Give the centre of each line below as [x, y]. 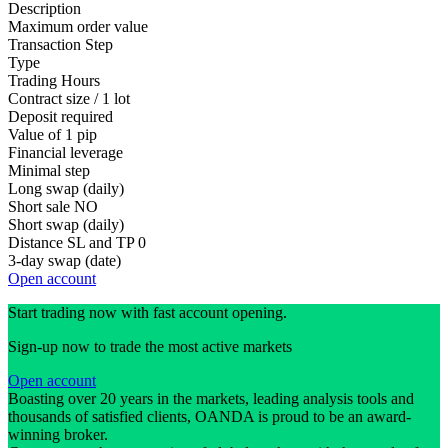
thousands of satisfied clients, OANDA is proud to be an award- [209, 417]
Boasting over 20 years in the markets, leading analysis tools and [211, 399]
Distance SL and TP [71, 243]
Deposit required [60, 117]
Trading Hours [54, 81]
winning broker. [60, 435]
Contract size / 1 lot [69, 99]
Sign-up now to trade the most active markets [150, 347]
